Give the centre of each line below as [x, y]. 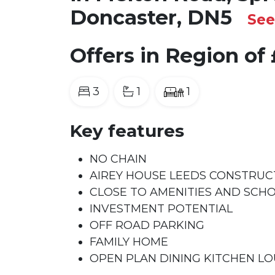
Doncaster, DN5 [154, 17]
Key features [127, 131]
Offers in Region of [168, 56]
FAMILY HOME [129, 242]
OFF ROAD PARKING [147, 225]
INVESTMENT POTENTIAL [161, 209]
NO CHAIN [118, 159]
